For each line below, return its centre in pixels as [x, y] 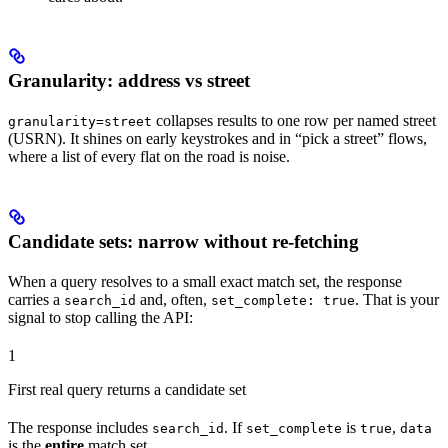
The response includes [80, 427]
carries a [36, 299]
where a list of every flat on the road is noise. [149, 156]
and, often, [173, 299]
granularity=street [80, 121]
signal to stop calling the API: [100, 317]
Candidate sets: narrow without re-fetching [183, 241]
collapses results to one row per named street [294, 120]
